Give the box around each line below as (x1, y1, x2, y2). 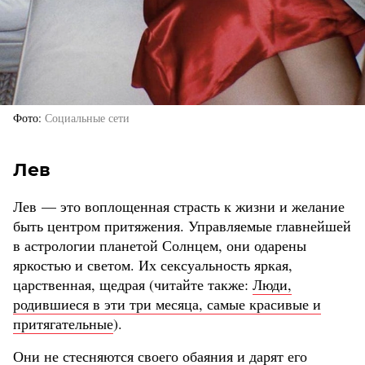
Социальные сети (45, 110, 130, 125)
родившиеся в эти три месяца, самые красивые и (13, 294, 321, 314)
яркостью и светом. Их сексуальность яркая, (13, 255, 292, 275)
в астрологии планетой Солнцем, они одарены (13, 235, 306, 255)
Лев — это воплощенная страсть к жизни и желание (13, 196, 345, 216)
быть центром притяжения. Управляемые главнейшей (13, 216, 351, 235)
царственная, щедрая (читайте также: (13, 275, 253, 294)
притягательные (13, 314, 113, 333)
